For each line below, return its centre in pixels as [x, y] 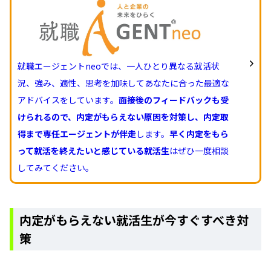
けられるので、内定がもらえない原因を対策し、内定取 [123, 116]
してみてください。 [56, 167]
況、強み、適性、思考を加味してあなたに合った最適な [123, 83]
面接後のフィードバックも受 [174, 100]
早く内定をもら [199, 133]
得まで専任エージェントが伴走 [77, 133]
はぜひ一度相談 [199, 150]
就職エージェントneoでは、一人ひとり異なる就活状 [119, 66]
